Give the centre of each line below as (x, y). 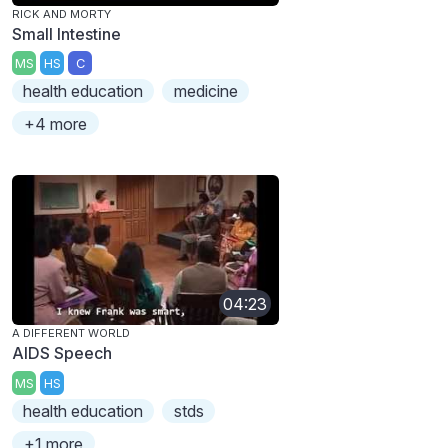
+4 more (56, 124)
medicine (205, 91)
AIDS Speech (62, 353)
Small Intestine (66, 33)
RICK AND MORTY (61, 13)
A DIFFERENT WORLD (71, 333)
